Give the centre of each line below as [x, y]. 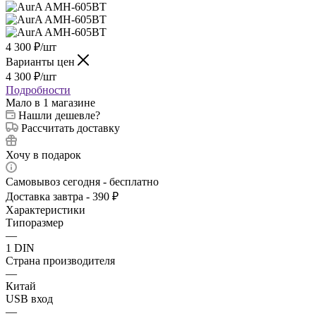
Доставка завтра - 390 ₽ [62, 197]
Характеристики [45, 210]
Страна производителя [60, 261]
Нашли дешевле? [59, 116]
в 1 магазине [65, 103]
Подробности [38, 90]
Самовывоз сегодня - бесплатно [82, 182]
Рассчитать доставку [71, 128]
